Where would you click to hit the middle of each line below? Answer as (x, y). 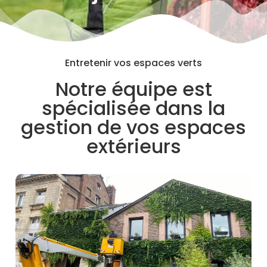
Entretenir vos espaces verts (133, 63)
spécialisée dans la (133, 108)
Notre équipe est (133, 89)
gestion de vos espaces (133, 127)
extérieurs (133, 146)
